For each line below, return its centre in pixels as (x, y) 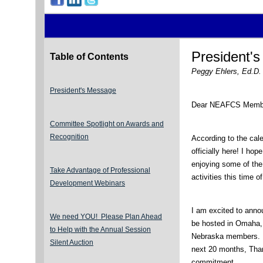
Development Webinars (87, 183)
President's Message (83, 91)
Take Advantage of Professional (100, 171)
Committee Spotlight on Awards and (107, 124)
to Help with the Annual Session (100, 230)
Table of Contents (89, 57)
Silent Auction (72, 243)
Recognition (69, 137)
